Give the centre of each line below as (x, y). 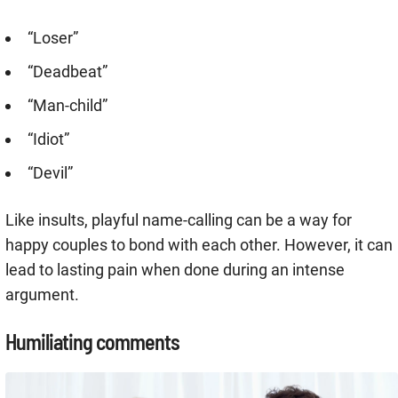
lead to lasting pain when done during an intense (175, 270)
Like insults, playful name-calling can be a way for (179, 220)
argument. (42, 295)
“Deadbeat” (68, 72)
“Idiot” (48, 139)
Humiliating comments (92, 342)
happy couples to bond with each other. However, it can (199, 245)
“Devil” (50, 173)
